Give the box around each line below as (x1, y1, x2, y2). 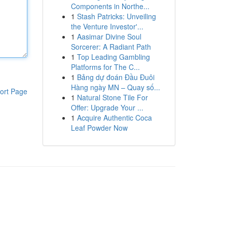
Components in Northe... (70, 1, 149, 11)
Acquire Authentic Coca (77, 112, 152, 123)
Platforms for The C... (70, 62, 140, 72)
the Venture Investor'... (70, 21, 143, 31)
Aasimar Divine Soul (77, 31, 141, 42)
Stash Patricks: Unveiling (77, 11, 156, 21)
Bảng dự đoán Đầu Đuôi (77, 72, 155, 82)
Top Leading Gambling (77, 52, 150, 62)
